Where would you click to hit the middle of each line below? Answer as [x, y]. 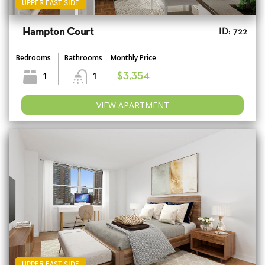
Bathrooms [83, 58]
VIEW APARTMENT [132, 105]
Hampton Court [58, 33]
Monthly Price [133, 58]
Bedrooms [33, 58]
